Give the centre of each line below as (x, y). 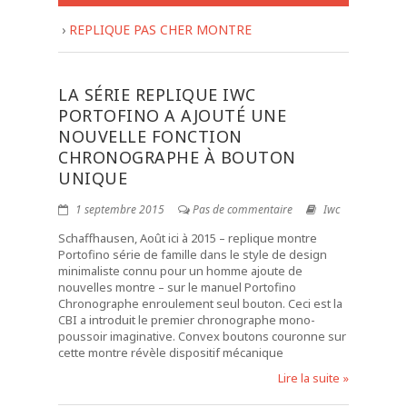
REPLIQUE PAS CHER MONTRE (160, 30)
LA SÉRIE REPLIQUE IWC (157, 94)
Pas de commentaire (243, 209)
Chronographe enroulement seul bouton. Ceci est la (200, 303)
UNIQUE (93, 178)
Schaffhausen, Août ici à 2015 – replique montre (188, 238)
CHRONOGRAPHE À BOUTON (177, 157)
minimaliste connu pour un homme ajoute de (180, 271)
